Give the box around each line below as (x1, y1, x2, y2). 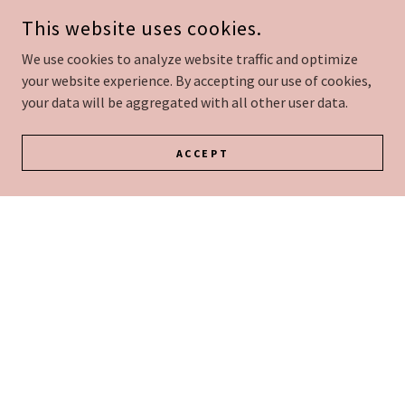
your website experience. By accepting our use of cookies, (22, 71, 372, 89)
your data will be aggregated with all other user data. (22, 93, 348, 111)
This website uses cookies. (22, 15, 262, 41)
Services (164, 318, 241, 344)
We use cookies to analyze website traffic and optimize (22, 50, 358, 68)
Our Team (157, 36, 248, 62)
